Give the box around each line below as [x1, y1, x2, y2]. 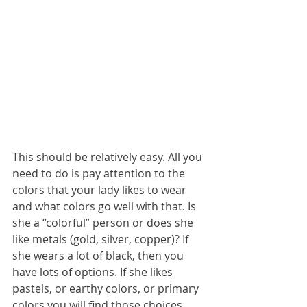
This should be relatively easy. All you [12, 149, 205, 164]
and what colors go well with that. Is [12, 198, 199, 214]
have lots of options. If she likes [12, 264, 175, 280]
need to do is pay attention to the [12, 165, 188, 181]
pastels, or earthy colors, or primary [12, 280, 201, 296]
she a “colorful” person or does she [12, 214, 196, 230]
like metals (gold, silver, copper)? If [12, 231, 191, 247]
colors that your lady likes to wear [12, 182, 189, 197]
